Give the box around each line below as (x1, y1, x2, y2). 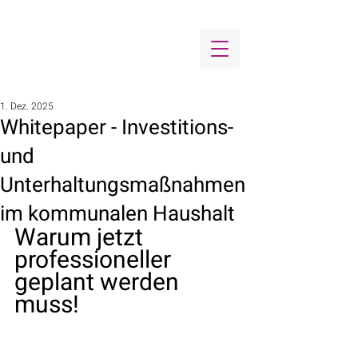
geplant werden (14, 265, 185, 300)
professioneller (14, 243, 177, 278)
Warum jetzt (14, 221, 149, 256)
